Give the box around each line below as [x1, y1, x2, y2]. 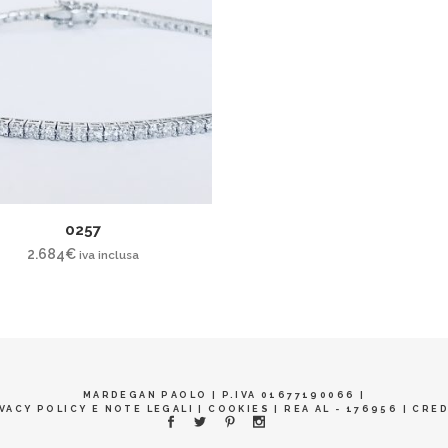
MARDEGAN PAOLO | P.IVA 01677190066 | [82, 390, 366, 400]
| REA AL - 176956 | [270, 404, 413, 414]
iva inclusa [79, 247, 140, 262]
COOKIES [208, 404, 270, 414]
